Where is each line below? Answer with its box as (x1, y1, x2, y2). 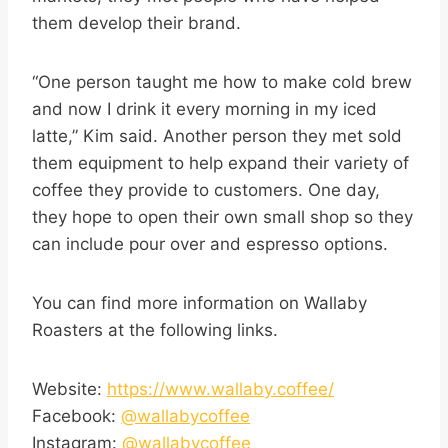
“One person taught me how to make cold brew (32, 72, 412, 93)
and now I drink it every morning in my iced (32, 99, 377, 120)
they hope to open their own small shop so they (32, 207, 413, 228)
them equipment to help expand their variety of (32, 153, 409, 174)
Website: (32, 379, 107, 400)
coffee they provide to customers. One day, (32, 180, 380, 201)
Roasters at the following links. (32, 320, 278, 341)
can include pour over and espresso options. (32, 234, 388, 255)
